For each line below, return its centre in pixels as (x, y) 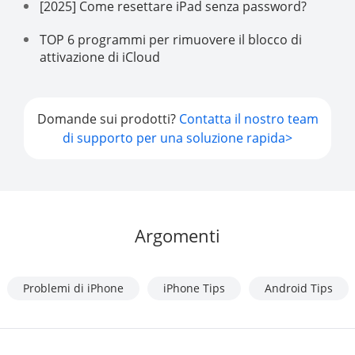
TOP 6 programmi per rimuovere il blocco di (171, 39)
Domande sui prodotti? (108, 118)
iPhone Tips (194, 288)
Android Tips (298, 288)
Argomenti (177, 235)
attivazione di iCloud (100, 57)
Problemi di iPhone (73, 288)
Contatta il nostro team (248, 118)
